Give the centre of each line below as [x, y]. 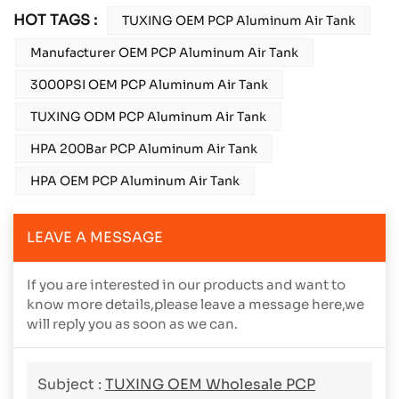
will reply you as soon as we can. [132, 324]
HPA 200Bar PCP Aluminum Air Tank [144, 149]
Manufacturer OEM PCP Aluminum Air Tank [164, 53]
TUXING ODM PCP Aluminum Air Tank [148, 117]
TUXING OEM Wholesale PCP [210, 385]
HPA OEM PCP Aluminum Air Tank [135, 181]
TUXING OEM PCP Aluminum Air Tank [238, 21]
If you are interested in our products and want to [186, 285]
